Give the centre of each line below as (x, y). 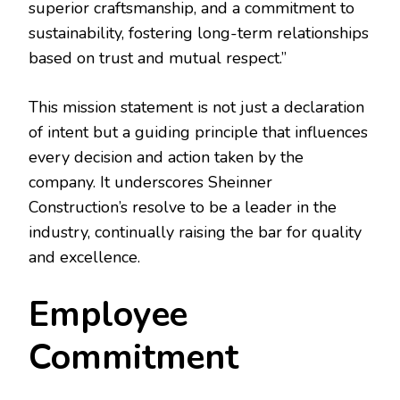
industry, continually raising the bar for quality (195, 232)
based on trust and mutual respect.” (158, 58)
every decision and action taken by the (166, 157)
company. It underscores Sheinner (150, 182)
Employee (108, 314)
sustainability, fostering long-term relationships (199, 33)
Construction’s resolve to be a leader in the (183, 207)
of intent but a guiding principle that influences (198, 132)
